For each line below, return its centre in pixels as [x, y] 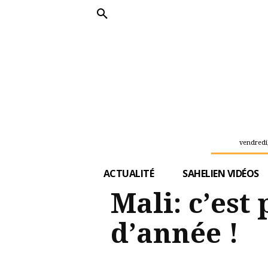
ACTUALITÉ [129, 173]
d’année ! [175, 233]
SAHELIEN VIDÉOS [221, 173]
